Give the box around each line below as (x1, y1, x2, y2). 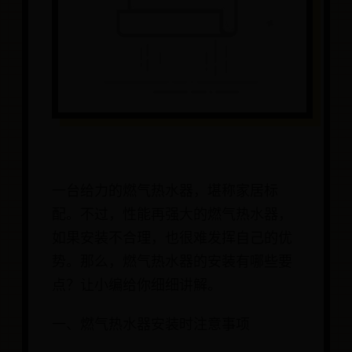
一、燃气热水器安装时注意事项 (52, 317, 250, 333)
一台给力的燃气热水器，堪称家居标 (52, 183, 278, 200)
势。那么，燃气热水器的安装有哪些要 (52, 254, 292, 270)
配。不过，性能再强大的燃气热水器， (52, 207, 292, 223)
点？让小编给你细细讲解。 (52, 277, 222, 294)
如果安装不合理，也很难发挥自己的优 (52, 230, 292, 247)
